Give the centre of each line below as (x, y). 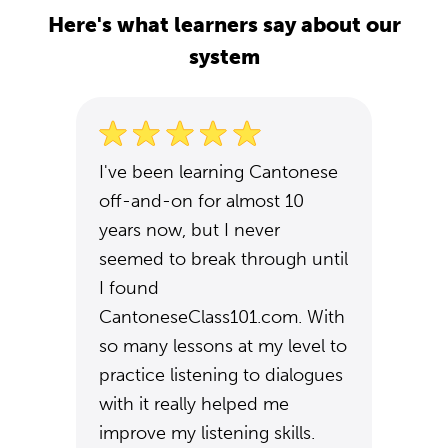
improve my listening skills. (207, 433)
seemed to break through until (223, 259)
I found (129, 288)
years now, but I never (189, 230)
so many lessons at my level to (223, 346)
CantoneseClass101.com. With (222, 317)
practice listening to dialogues (221, 375)
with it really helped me (194, 404)
